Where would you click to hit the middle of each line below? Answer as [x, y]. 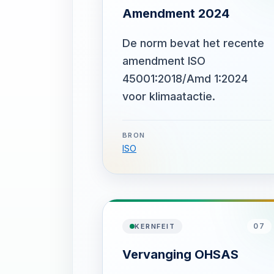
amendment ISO [164, 61]
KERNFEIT [155, 226]
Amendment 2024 [176, 13]
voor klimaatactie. [169, 96]
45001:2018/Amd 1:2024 [185, 79]
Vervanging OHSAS [180, 254]
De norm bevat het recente [193, 43]
